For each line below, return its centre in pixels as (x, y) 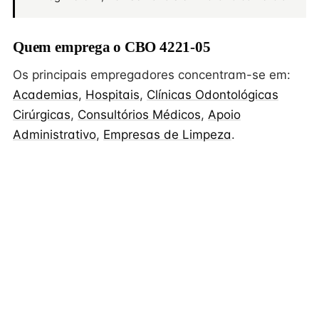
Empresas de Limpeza (167, 135)
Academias (46, 95)
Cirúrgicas (42, 115)
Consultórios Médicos (139, 115)
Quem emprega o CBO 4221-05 (112, 47)
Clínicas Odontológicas (213, 95)
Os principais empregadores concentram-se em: (152, 75)
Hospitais (113, 95)
